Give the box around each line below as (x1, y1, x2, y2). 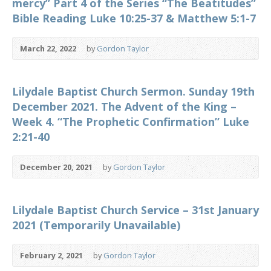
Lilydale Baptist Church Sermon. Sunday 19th (12, 84, 255, 99)
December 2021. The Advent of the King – (12, 99, 237, 114)
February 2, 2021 (20, 250, 83, 261)
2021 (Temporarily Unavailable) (12, 218, 180, 232)
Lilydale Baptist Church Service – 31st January (12, 203, 259, 217)
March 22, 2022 (20, 43, 76, 54)
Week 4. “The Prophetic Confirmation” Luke (12, 114, 249, 129)
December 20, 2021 (20, 162, 93, 172)
